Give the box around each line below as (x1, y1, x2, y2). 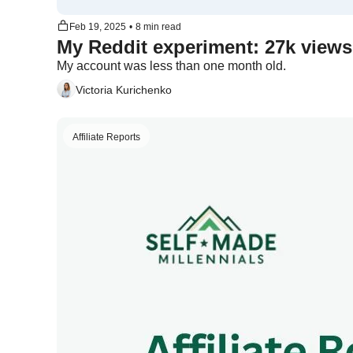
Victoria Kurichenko (76, 83, 172, 96)
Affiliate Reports (72, 132, 140, 143)
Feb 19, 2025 (69, 21, 126, 32)
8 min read (136, 21, 181, 32)
